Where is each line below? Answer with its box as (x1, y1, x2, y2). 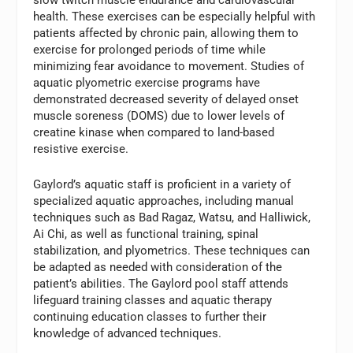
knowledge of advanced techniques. (33, 325, 222, 340)
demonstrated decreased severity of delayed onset (33, 91, 299, 106)
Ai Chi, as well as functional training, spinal (33, 226, 259, 241)
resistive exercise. (33, 141, 129, 156)
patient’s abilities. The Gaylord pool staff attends (33, 276, 289, 291)
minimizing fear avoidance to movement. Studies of (33, 58, 305, 73)
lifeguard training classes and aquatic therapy (33, 292, 273, 307)
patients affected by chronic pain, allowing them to (33, 25, 299, 40)
